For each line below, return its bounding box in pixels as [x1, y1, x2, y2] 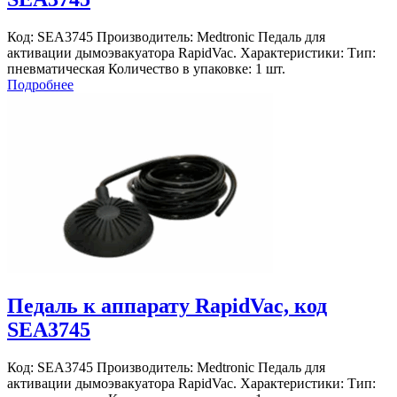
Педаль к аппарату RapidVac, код [7, 294, 327, 318]
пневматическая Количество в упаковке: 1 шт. [7, 61, 285, 77]
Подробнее [7, 77, 74, 93]
